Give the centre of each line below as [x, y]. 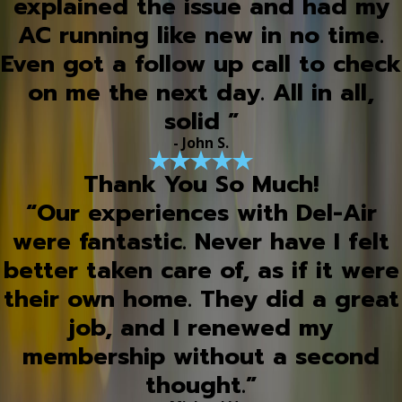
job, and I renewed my [201, 328]
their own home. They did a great [201, 300]
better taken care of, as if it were [201, 271]
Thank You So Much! [201, 185]
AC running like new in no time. [201, 35]
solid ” [201, 121]
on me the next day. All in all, [201, 92]
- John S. [201, 142]
